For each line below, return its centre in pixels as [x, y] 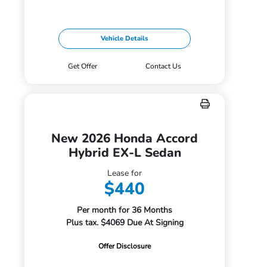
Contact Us [163, 66]
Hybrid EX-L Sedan [125, 153]
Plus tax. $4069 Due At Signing [125, 223]
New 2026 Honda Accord [125, 138]
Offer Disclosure [125, 246]
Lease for [125, 173]
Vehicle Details [125, 38]
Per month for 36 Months [125, 210]
